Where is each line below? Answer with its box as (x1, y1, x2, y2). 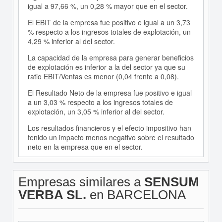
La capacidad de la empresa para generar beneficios (27, 53, 194, 63)
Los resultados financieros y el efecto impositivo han (27, 123, 191, 133)
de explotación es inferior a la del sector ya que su (27, 62, 185, 72)
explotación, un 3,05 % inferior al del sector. (27, 107, 165, 117)
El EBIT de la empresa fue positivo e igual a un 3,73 (27, 17, 190, 28)
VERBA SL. (18, 187, 86, 203)
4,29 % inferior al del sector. (27, 36, 115, 47)
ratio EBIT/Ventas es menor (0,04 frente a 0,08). (27, 71, 179, 82)
